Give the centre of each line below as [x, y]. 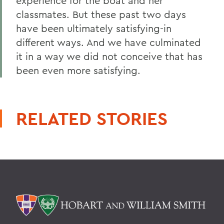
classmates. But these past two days [101, 14]
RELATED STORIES [92, 118]
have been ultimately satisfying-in [94, 28]
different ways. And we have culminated [108, 42]
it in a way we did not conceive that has [109, 56]
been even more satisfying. [78, 70]
